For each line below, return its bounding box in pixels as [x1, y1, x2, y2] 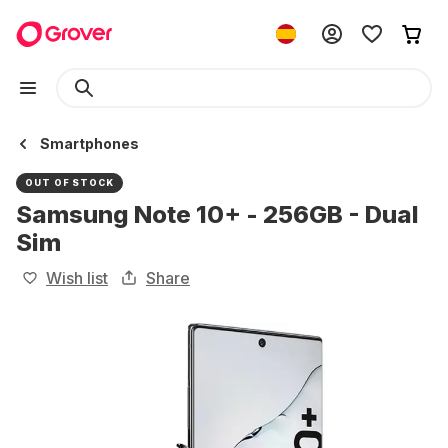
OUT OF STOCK [25, 177, 114, 188]
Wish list [46, 268, 108, 288]
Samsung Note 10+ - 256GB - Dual [16, 200, 419, 229]
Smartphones [40, 135, 139, 152]
